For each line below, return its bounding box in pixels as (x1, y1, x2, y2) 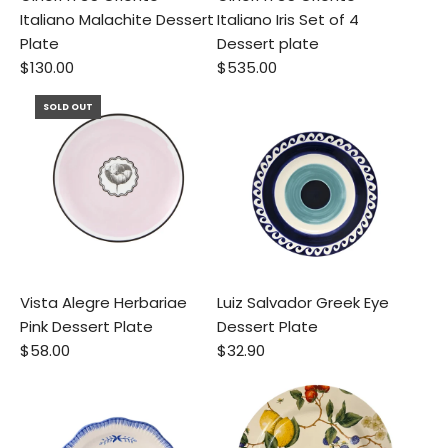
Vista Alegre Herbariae (20, 292, 187, 313)
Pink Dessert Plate (20, 316, 153, 337)
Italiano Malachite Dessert (20, 8, 214, 30)
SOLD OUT (43, 100, 93, 113)
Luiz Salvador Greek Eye (216, 292, 389, 313)
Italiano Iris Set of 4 (216, 8, 359, 30)
